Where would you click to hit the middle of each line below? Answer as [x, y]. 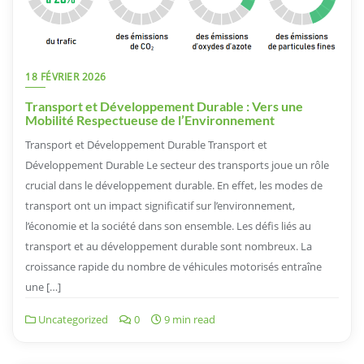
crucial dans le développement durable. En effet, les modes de [174, 185]
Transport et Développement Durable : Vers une [164, 106]
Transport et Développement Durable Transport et [146, 144]
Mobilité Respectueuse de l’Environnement [150, 119]
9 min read [188, 319]
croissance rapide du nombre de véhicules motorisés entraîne [173, 266]
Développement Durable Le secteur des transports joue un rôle [177, 165]
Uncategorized [72, 319]
